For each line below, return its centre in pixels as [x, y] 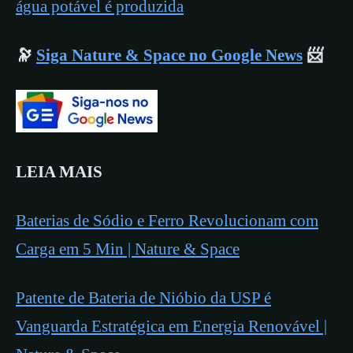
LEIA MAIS [59, 171]
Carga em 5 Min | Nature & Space [128, 249]
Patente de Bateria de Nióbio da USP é [143, 297]
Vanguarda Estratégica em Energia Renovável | [171, 326]
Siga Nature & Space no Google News [169, 55]
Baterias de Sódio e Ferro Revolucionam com [167, 220]
